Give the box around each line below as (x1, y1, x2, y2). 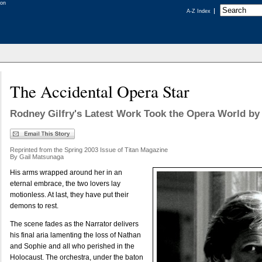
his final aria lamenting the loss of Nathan (10, 231, 141, 239)
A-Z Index (187, 8, 211, 14)
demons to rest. (10, 202, 58, 210)
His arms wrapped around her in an (10, 168, 122, 177)
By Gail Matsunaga (10, 153, 64, 160)
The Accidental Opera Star (10, 80, 189, 102)
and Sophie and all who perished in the (10, 242, 135, 250)
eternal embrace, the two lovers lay (10, 180, 120, 188)
